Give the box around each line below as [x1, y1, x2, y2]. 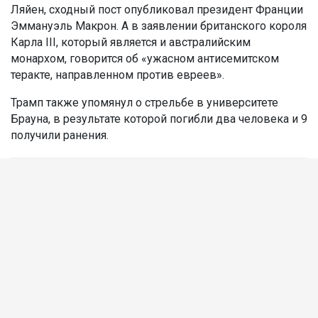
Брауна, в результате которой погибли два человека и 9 [11, 112, 307, 126]
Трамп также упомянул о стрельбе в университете [11, 96, 278, 110]
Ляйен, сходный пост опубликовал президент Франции [11, 3, 303, 17]
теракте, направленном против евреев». [11, 68, 224, 82]
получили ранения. [11, 128, 109, 143]
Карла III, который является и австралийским [11, 35, 251, 50]
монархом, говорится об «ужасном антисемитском [11, 52, 279, 66]
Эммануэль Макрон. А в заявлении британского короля [11, 19, 307, 33]
